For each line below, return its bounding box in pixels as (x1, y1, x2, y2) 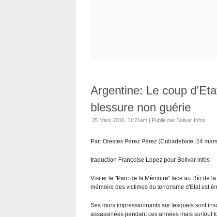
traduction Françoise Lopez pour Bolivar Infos (91, 156, 210, 163)
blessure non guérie (91, 101, 191, 114)
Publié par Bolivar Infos (152, 117, 205, 123)
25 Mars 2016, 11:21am (92, 117, 147, 123)
